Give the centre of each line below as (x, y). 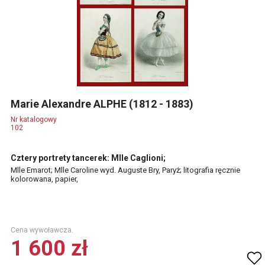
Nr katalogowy (34, 119)
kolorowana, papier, (44, 179)
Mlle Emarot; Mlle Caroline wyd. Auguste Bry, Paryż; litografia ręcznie (125, 170)
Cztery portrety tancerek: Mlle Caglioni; (88, 158)
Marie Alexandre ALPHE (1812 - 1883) (103, 104)
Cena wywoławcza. (42, 230)
